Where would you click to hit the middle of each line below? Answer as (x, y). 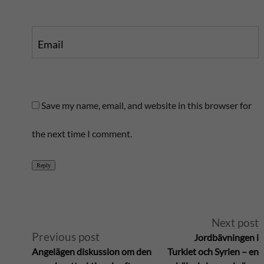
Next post (235, 222)
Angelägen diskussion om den (91, 251)
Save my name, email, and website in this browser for (146, 105)
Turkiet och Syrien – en (213, 251)
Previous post (65, 237)
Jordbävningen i (227, 237)
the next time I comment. (82, 133)
